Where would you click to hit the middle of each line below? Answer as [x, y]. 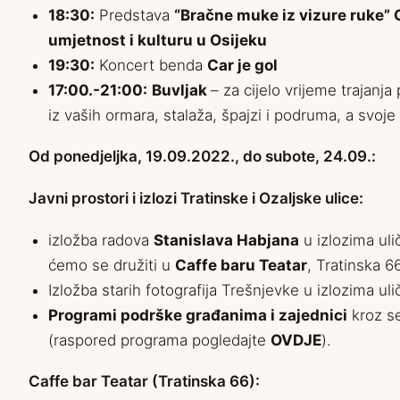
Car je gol [242, 66]
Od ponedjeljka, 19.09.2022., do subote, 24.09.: [202, 157]
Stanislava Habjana [226, 241]
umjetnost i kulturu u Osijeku [158, 41]
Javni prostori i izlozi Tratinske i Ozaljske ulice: [196, 199]
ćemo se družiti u [112, 266]
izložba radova [101, 241]
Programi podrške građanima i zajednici [198, 316]
